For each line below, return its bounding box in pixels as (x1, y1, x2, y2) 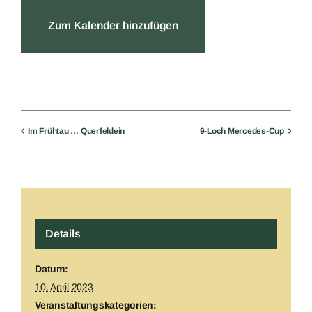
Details (45, 227, 81, 240)
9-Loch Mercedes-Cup (199, 125, 284, 136)
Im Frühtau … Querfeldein (28, 125, 125, 136)
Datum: (35, 263, 68, 274)
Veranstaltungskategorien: (35, 299, 157, 311)
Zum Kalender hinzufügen (48, 19, 178, 31)
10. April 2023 (35, 281, 93, 292)
